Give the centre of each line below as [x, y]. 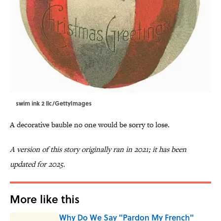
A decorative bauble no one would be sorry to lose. [90, 125]
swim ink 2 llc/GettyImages [54, 103]
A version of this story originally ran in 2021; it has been [98, 149]
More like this [45, 199]
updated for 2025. [37, 164]
